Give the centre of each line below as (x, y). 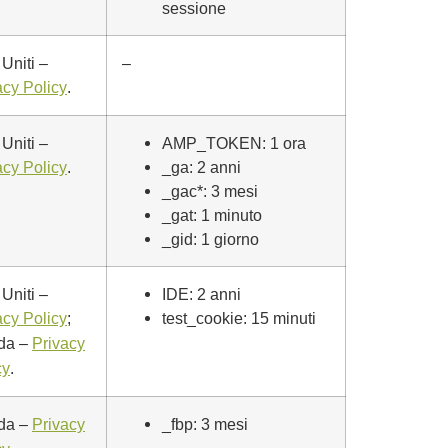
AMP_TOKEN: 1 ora (234, 143)
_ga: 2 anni (201, 167)
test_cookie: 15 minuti (239, 318)
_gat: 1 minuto (212, 215)
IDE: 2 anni (201, 294)
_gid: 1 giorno (210, 239)
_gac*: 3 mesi (210, 191)
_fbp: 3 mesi (205, 424)
